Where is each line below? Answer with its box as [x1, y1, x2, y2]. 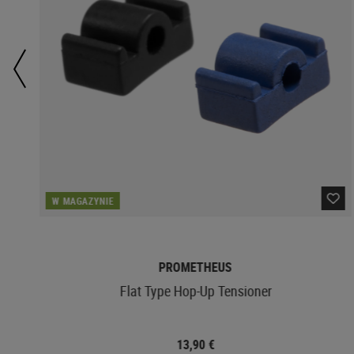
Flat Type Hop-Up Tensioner [119, 281, 272, 300]
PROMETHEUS [158, 258, 232, 276]
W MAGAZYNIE [51, 194, 114, 207]
